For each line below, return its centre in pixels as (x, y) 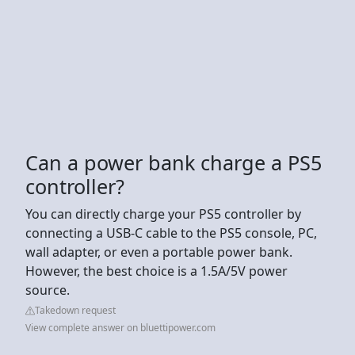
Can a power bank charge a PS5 (174, 162)
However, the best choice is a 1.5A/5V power (157, 271)
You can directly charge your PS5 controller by (163, 214)
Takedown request (75, 310)
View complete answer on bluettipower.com (120, 327)
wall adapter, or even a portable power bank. (159, 252)
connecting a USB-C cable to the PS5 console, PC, (171, 233)
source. (48, 290)
